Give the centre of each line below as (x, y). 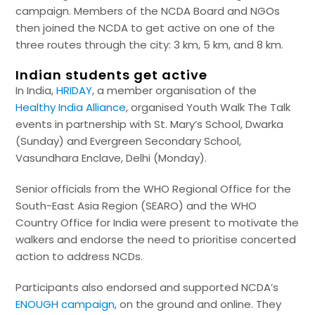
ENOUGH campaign (65, 304)
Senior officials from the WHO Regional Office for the (154, 189)
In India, (36, 91)
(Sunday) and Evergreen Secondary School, (129, 141)
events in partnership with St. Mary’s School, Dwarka (150, 124)
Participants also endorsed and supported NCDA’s (147, 288)
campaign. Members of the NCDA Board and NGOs (148, 11)
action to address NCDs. (79, 257)
